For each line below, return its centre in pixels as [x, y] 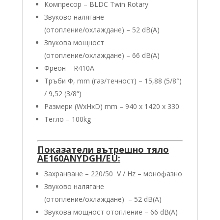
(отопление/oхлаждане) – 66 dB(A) [102, 55]
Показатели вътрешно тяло [103, 149]
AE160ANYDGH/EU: [79, 158]
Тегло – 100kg [67, 119]
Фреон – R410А [69, 68]
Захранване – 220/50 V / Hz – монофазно [113, 173]
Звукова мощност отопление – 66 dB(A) [111, 212]
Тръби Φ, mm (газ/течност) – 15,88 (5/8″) [113, 81]
